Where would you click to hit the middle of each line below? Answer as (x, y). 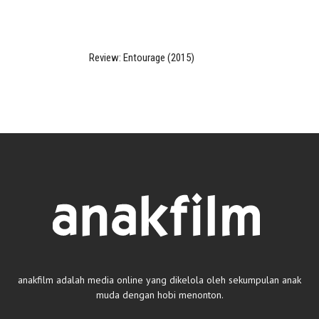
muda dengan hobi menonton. (159, 295)
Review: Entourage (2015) (142, 58)
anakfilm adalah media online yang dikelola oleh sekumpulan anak (159, 280)
